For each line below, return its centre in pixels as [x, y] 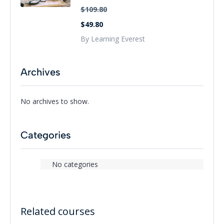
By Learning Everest [113, 38]
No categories [75, 164]
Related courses [58, 211]
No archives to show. [55, 101]
